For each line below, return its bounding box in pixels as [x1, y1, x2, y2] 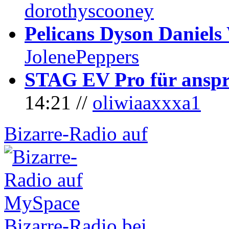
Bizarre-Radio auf [4, 122, 148, 145]
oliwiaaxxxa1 [93, 91, 201, 113]
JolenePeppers [25, 45, 139, 67]
